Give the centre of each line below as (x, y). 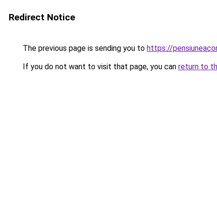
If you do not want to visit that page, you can (100, 67)
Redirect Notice (42, 17)
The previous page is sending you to (84, 48)
